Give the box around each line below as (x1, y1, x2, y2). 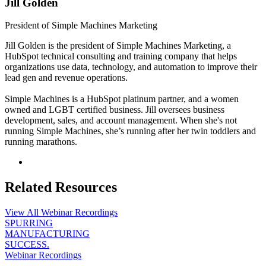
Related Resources (5, 179, 117, 195)
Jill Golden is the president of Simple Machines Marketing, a (5, 40, 231, 51)
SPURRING (5, 218, 53, 229)
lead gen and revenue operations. (5, 72, 128, 83)
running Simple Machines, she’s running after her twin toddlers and (5, 126, 256, 137)
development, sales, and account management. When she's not (5, 115, 237, 126)
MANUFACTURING (5, 229, 90, 239)
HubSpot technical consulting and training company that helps (5, 51, 237, 62)
